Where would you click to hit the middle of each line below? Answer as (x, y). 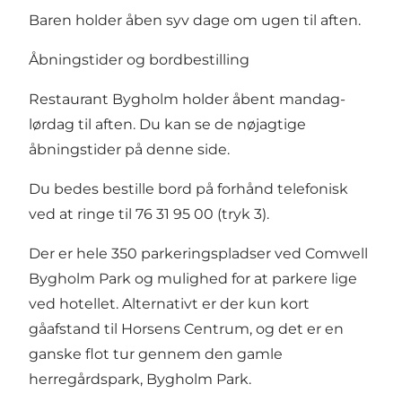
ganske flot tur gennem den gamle (156, 354)
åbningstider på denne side (128, 150)
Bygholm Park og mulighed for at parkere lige (193, 279)
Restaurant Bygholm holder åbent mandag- (187, 100)
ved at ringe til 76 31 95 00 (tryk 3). (149, 214)
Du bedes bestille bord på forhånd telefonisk (188, 189)
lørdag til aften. (84, 125)
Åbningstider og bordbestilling (139, 60)
